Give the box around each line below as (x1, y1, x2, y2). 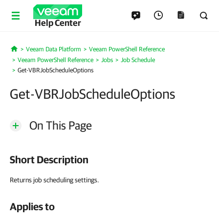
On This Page (29, 118, 92, 132)
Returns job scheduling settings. (10, 176, 99, 184)
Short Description (10, 153, 88, 165)
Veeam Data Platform (25, 45, 81, 53)
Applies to (10, 200, 55, 212)
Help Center (34, 18, 81, 28)
